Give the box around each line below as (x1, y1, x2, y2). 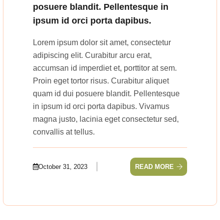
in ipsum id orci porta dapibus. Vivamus (33, 102, 169, 110)
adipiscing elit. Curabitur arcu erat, (33, 51, 152, 59)
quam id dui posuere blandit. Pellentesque (33, 89, 180, 98)
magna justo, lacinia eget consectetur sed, (33, 114, 179, 123)
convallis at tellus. (33, 127, 95, 136)
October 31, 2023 (38, 163, 87, 170)
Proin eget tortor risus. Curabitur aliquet (33, 76, 169, 85)
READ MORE (135, 163, 174, 170)
